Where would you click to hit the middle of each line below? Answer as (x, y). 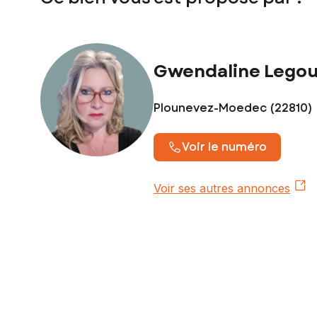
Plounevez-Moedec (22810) (233, 108)
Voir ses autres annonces (222, 188)
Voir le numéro (224, 146)
